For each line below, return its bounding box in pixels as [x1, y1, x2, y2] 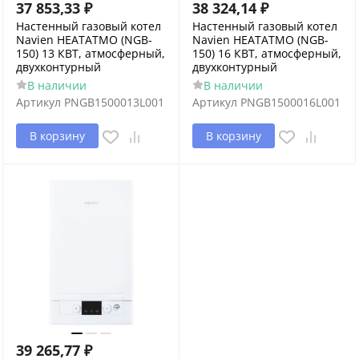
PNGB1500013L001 [64, 95, 164, 110]
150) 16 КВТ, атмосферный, [192, 46, 341, 61]
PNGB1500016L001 [240, 95, 341, 110]
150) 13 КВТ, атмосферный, [16, 46, 165, 61]
